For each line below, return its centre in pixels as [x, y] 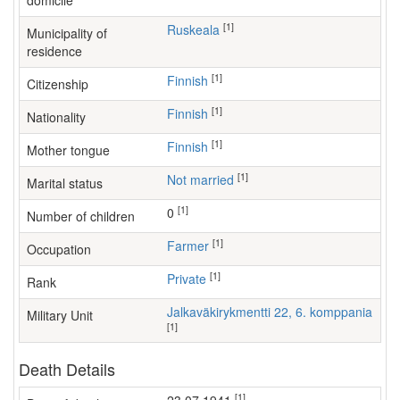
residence [54, 51]
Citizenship [58, 84]
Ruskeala [198, 29]
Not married [205, 179]
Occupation [59, 249]
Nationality [56, 117]
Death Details [67, 369]
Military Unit [60, 315]
